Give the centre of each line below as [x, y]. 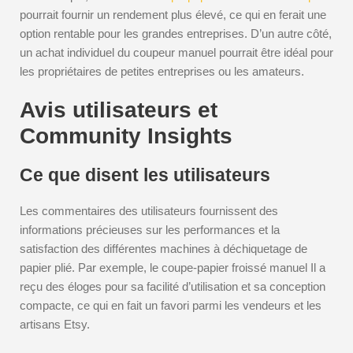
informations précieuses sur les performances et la [150, 230]
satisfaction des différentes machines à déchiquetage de [163, 249]
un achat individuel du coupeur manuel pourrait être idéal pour [176, 52]
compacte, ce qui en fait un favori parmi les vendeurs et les [171, 305]
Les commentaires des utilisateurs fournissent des [149, 211]
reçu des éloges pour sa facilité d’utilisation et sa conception [173, 286]
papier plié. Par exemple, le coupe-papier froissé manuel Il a [173, 268]
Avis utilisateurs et [119, 110]
